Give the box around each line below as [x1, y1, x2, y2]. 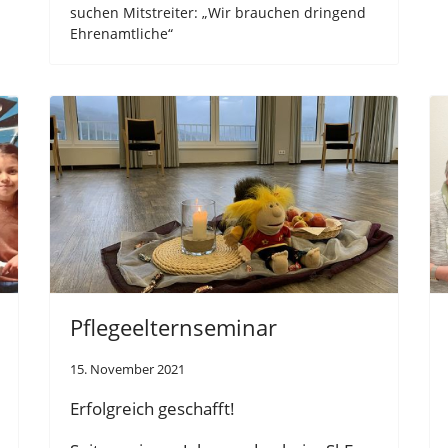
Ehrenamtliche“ [70, 23, 173, 43]
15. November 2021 [70, 359, 185, 378]
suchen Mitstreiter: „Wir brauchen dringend [70, 2, 366, 22]
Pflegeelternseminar [70, 311, 277, 342]
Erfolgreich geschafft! [70, 396, 235, 420]
